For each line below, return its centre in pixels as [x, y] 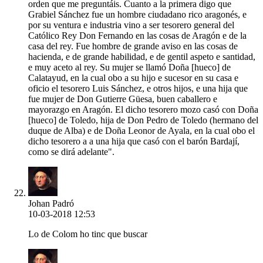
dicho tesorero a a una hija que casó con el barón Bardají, [134, 141]
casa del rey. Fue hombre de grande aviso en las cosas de [133, 46]
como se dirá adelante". [71, 152]
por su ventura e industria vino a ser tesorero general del [131, 25]
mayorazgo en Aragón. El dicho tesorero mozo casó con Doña [143, 110]
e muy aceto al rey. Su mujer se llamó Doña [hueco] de [129, 68]
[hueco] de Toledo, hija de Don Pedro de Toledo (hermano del [143, 120]
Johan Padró [51, 204]
